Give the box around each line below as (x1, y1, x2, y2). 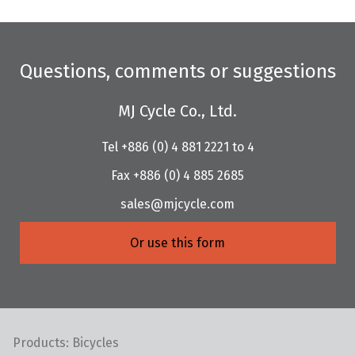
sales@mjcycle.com (120, 196, 235, 212)
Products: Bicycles (13, 335, 119, 351)
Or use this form (130, 235, 225, 250)
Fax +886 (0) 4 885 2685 (111, 167, 244, 183)
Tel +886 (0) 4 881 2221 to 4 (101, 139, 254, 155)
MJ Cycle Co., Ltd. (118, 101, 237, 120)
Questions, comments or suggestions (19, 59, 336, 82)
